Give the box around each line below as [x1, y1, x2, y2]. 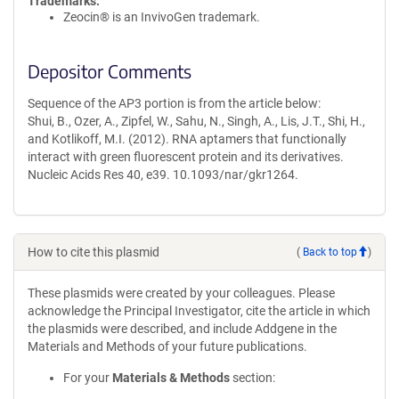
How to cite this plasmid [28, 245, 159, 259]
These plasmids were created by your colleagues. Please [28, 286, 335, 300]
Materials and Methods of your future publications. [28, 339, 307, 354]
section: [230, 370, 275, 385]
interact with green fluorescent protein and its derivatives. [28, 150, 344, 164]
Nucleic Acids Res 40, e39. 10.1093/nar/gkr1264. [28, 167, 298, 182]
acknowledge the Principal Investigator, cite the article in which [28, 304, 370, 318]
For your [63, 370, 112, 385]
